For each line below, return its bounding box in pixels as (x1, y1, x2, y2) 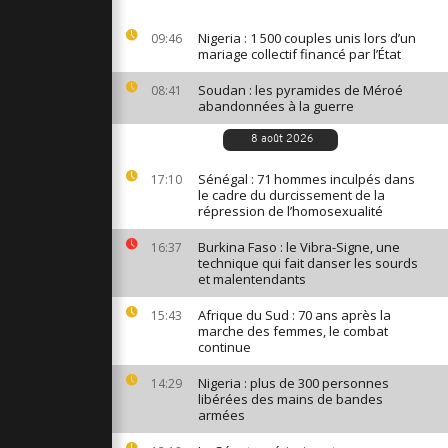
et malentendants (198, 270, 306, 288)
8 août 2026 (250, 134, 313, 145)
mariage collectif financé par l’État (198, 45, 401, 63)
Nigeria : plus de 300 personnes (198, 374, 389, 392)
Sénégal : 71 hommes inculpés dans (198, 170, 415, 188)
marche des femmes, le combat (198, 322, 388, 340)
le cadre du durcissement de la (198, 186, 385, 204)
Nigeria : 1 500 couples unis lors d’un (198, 29, 416, 47)
